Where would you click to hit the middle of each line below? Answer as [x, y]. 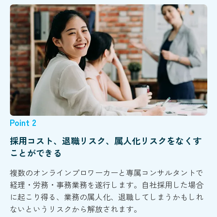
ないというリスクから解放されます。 [76, 209]
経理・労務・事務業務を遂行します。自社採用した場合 [107, 185]
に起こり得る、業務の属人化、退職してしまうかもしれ [107, 197]
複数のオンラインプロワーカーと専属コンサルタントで [107, 173]
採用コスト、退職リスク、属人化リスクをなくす [106, 141]
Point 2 [23, 122]
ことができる [36, 153]
